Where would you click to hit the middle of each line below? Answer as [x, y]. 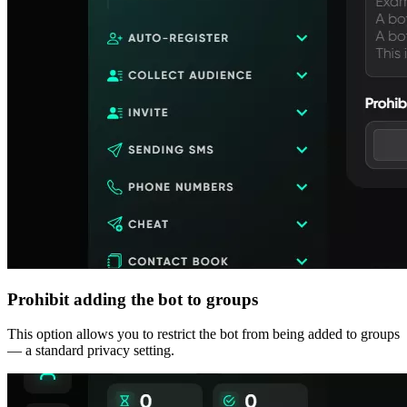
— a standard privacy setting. [91, 351]
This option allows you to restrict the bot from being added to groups [203, 334]
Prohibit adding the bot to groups [133, 299]
